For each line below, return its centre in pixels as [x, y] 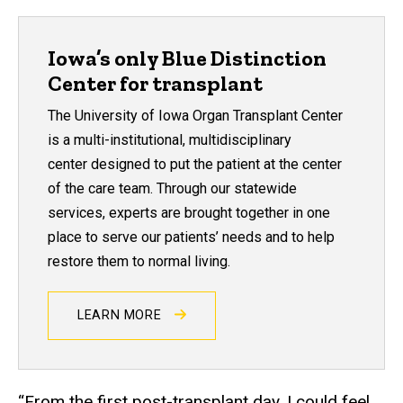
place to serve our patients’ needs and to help [191, 237]
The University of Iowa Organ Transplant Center [195, 116]
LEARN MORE [122, 316]
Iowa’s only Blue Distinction [187, 58]
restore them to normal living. [139, 262]
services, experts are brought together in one [189, 213]
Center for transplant [155, 83]
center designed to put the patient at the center [195, 165]
